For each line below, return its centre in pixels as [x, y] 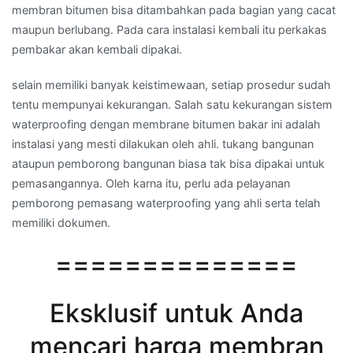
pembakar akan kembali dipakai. [97, 49]
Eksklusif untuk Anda [176, 313]
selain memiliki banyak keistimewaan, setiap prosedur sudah [171, 84]
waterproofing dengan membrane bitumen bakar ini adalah [166, 124]
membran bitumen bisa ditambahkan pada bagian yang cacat [174, 9]
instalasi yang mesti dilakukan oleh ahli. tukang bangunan [163, 143]
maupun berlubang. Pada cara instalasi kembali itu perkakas [169, 29]
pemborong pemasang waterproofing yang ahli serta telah [166, 203]
